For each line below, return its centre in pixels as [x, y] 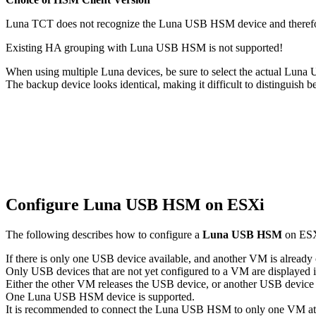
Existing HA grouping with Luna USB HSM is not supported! [144, 47]
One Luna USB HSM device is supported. [100, 297]
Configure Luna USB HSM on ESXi [137, 205]
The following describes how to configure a [104, 235]
